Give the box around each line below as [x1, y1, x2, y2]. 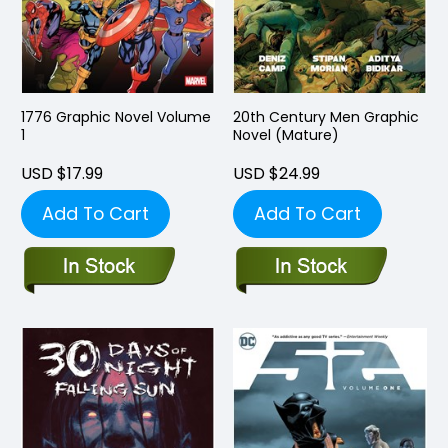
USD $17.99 [21, 162, 103, 186]
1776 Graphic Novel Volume [21, 107, 211, 128]
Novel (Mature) [233, 125, 339, 146]
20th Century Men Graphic [233, 107, 419, 128]
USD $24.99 [233, 162, 320, 186]
